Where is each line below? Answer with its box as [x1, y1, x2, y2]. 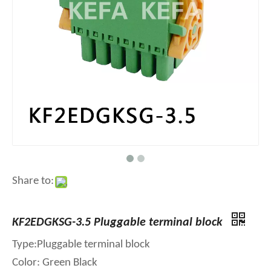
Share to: [12, 175, 54, 187]
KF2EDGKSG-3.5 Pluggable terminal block [12, 217, 226, 229]
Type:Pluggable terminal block [12, 239, 150, 250]
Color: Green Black [12, 257, 97, 269]
